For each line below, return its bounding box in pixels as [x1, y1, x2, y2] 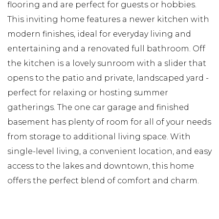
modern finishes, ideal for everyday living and [7, 29, 191, 39]
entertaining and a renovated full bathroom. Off [7, 44, 205, 53]
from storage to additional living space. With [7, 131, 191, 141]
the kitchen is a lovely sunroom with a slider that [7, 58, 206, 68]
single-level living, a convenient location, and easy [7, 146, 212, 156]
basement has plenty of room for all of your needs [7, 117, 211, 127]
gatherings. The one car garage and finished [7, 102, 189, 112]
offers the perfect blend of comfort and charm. [7, 175, 199, 185]
